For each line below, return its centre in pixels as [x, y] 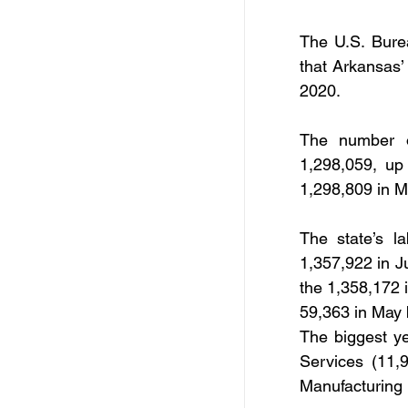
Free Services [320, 10]
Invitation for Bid [326, 229]
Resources [311, 83]
